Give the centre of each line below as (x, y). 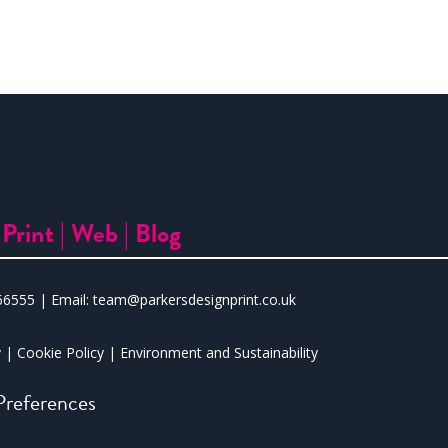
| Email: (64, 300)
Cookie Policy (61, 352)
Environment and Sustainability (219, 352)
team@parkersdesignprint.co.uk (195, 300)
